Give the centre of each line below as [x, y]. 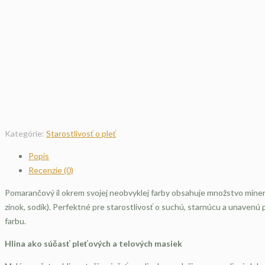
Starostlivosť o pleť [81, 133]
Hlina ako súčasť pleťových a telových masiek [93, 243]
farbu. [15, 221]
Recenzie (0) [51, 170]
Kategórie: [25, 133]
